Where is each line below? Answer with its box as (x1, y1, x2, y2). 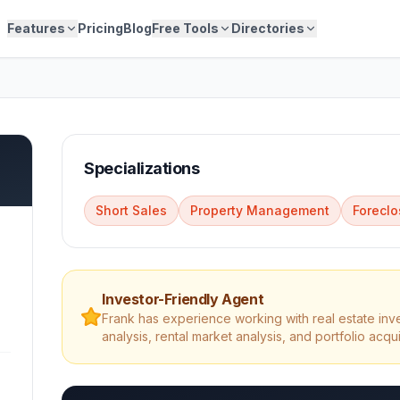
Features (7, 21, 65, 36)
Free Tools (152, 21, 219, 36)
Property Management (190, 203, 330, 218)
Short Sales (96, 203, 168, 218)
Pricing (78, 21, 123, 36)
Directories (231, 21, 304, 36)
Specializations (84, 159, 200, 178)
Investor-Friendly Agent (102, 290, 264, 308)
